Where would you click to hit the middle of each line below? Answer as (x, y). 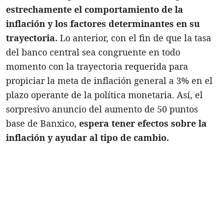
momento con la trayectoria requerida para (97, 66)
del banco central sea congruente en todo (93, 52)
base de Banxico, (41, 123)
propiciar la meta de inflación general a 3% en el (109, 80)
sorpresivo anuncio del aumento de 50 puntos (102, 109)
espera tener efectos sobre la (142, 123)
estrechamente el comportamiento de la (95, 9)
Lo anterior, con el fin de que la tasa (134, 38)
